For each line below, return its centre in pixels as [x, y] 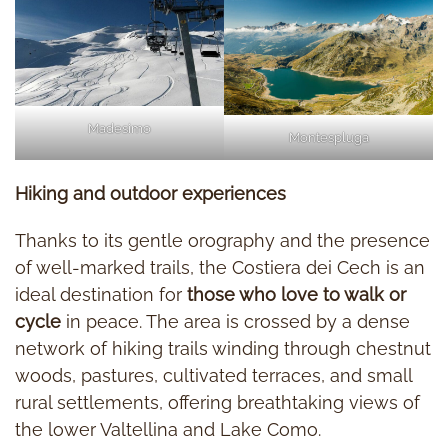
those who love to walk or [296, 294]
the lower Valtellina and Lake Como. [168, 429]
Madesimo [119, 129]
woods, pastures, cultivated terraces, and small [213, 375]
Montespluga [328, 137]
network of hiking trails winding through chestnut [223, 348]
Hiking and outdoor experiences [150, 193]
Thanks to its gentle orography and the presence [222, 240]
